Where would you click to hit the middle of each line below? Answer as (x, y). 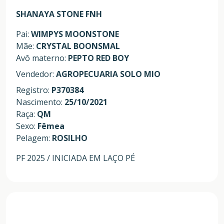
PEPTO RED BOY (98, 58)
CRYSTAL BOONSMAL (78, 46)
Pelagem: (34, 138)
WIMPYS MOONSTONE (75, 34)
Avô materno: (42, 58)
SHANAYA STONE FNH (59, 14)
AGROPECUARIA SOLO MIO (108, 74)
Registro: (34, 90)
